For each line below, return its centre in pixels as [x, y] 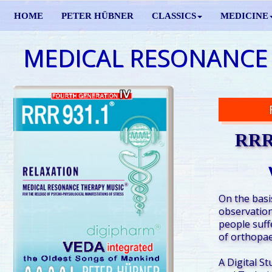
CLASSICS [174, 16]
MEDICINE [244, 16]
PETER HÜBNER [97, 16]
